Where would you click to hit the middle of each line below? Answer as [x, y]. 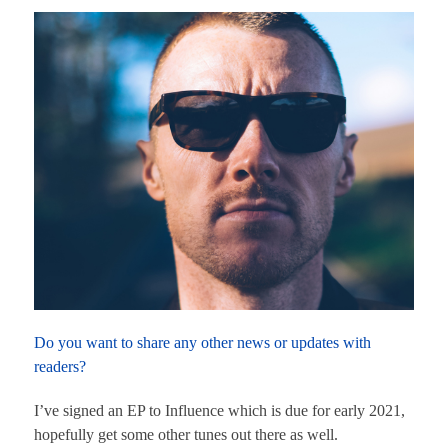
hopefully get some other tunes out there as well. [186, 435]
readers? [60, 366]
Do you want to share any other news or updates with [202, 342]
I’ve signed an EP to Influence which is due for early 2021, [219, 411]
